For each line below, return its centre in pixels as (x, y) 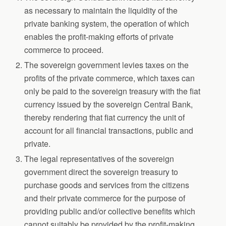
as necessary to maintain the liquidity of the (101, 10)
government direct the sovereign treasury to (101, 172)
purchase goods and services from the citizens (107, 185)
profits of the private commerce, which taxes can (110, 78)
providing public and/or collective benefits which (110, 211)
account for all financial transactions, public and (109, 131)
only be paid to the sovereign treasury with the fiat (112, 91)
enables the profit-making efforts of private (99, 36)
